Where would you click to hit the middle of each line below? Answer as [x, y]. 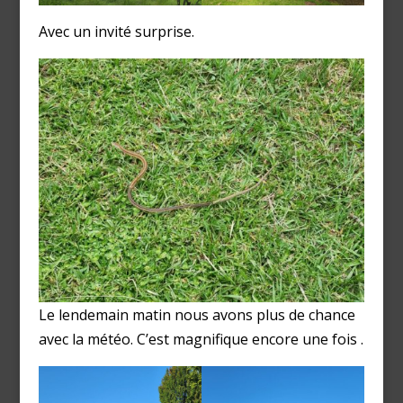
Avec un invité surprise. [116, 31]
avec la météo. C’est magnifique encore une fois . [201, 339]
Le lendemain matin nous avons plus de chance [197, 314]
